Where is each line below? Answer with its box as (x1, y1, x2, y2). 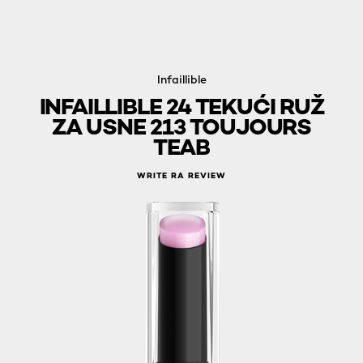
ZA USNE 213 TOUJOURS (52, 113, 311, 140)
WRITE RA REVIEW (137, 170, 226, 181)
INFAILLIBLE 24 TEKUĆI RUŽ (39, 92, 324, 120)
